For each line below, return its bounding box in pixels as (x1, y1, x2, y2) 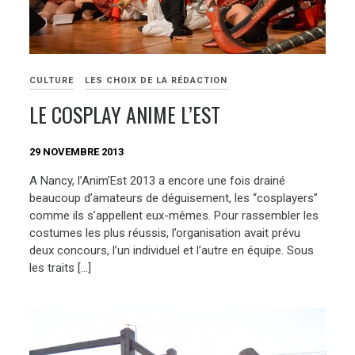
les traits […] (29, 260, 92, 275)
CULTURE (29, 75, 74, 86)
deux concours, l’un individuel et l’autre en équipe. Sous (29, 242, 315, 258)
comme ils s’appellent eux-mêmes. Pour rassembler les (29, 208, 319, 223)
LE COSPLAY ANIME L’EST (29, 99, 221, 131)
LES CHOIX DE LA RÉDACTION (85, 75, 228, 86)
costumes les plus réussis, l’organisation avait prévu (29, 225, 301, 240)
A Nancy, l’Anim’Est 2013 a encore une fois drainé (29, 173, 286, 188)
